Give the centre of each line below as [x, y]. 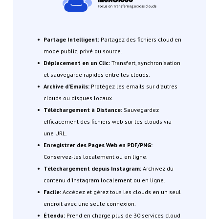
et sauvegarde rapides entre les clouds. [97, 75]
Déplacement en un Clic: [77, 63]
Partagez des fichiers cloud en [140, 40]
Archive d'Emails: [66, 87]
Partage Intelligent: [71, 40]
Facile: [52, 192]
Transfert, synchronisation [145, 63]
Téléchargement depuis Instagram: [92, 169]
